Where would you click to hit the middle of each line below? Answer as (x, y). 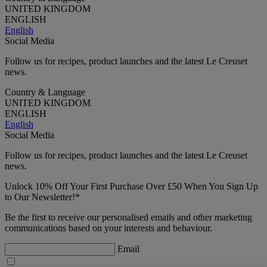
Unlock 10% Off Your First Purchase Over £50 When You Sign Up (131, 186)
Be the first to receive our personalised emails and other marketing (128, 217)
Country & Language (45, 92)
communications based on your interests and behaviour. (108, 228)
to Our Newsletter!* (42, 197)
